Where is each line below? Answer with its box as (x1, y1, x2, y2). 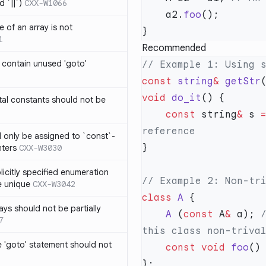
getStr (219, 75, 261, 87)
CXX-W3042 (33, 179, 75, 189)
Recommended (142, 42, 206, 54)
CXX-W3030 (19, 142, 62, 153)
